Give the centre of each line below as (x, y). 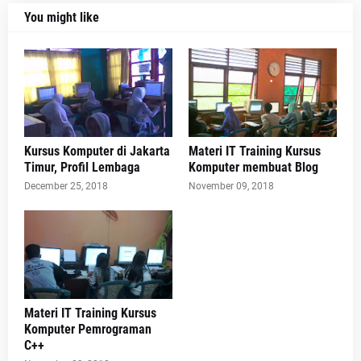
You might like (62, 17)
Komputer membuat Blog (253, 167)
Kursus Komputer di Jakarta (97, 151)
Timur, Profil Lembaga (82, 167)
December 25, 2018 (66, 186)
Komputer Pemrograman (88, 329)
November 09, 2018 (231, 186)
